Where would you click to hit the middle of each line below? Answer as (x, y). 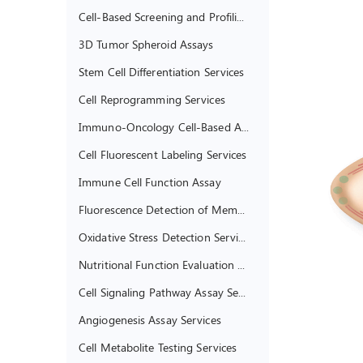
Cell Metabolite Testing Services (158, 347)
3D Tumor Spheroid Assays (146, 44)
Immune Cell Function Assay (150, 181)
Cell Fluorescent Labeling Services (163, 154)
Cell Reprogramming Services (152, 99)
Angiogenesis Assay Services (150, 319)
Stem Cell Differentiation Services (162, 71)
